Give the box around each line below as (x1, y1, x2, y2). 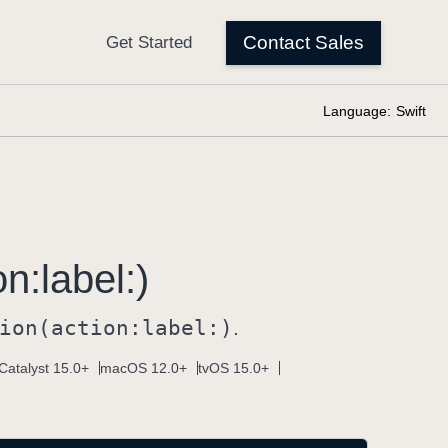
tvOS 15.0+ (198, 360, 269, 376)
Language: (323, 103, 391, 119)
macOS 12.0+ (100, 360, 187, 376)
